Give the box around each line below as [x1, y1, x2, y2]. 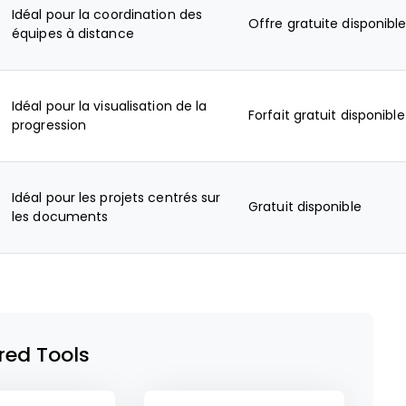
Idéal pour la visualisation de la [12, 99, 208, 113]
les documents [12, 209, 109, 224]
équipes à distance [12, 26, 134, 41]
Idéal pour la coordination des [12, 7, 202, 22]
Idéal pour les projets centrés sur [12, 190, 221, 205]
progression [12, 118, 87, 132]
